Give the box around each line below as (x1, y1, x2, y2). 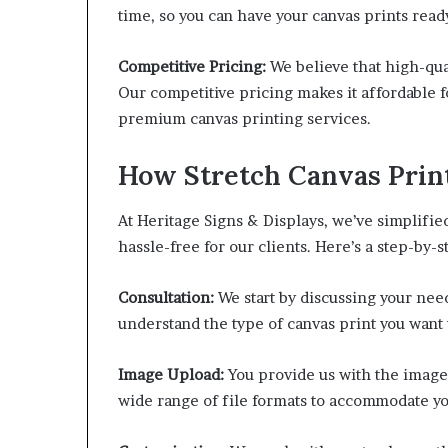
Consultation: (118, 287, 214, 307)
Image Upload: (118, 364, 224, 384)
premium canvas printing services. (118, 109, 371, 129)
